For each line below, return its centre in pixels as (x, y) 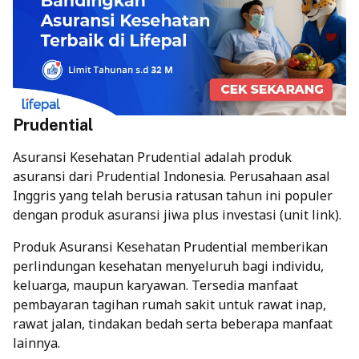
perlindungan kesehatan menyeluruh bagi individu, (168, 266)
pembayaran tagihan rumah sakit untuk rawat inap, (169, 304)
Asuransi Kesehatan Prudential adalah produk (152, 157)
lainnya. (36, 343)
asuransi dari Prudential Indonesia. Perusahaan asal (171, 176)
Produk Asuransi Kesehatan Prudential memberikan (170, 246)
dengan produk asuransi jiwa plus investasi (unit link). (177, 214)
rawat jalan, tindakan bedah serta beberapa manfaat (173, 323)
